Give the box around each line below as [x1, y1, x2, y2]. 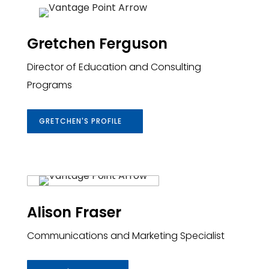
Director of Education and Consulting [26, 59, 201, 74]
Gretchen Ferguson [26, 33, 168, 53]
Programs [26, 77, 72, 92]
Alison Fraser [26, 202, 121, 222]
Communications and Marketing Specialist [26, 228, 225, 243]
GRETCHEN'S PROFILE [38, 115, 122, 126]
